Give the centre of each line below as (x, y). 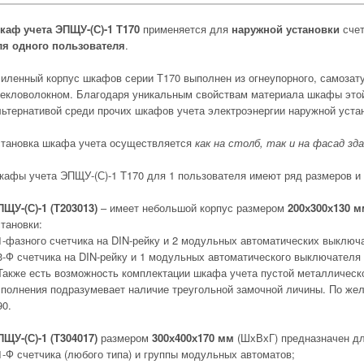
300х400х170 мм (195, 338)
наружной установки (286, 29)
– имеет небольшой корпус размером (193, 208)
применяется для (186, 29)
